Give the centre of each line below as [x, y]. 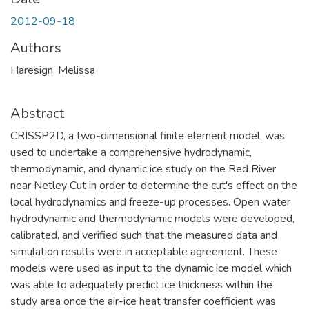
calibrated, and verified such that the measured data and [144, 235]
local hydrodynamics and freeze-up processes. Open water [150, 202]
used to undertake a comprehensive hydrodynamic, [131, 152]
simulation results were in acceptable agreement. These [144, 252]
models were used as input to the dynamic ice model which [151, 268]
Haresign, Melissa [53, 70]
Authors [36, 48]
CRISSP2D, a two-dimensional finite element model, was [148, 136]
